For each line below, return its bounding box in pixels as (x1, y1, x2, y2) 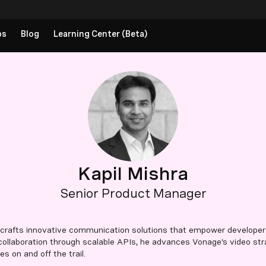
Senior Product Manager (59, 186, 207, 201)
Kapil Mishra (78, 163, 188, 184)
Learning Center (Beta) (53, 29, 147, 39)
